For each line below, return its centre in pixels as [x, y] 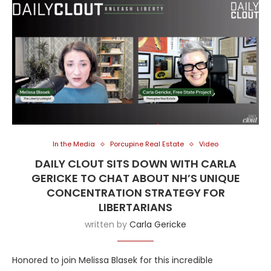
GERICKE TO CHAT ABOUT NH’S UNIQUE [135, 178]
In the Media [74, 144]
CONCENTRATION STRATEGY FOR [135, 193]
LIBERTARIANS [135, 207]
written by [107, 225]
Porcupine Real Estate [147, 144]
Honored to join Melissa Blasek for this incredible [113, 260]
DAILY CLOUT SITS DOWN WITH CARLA [135, 164]
